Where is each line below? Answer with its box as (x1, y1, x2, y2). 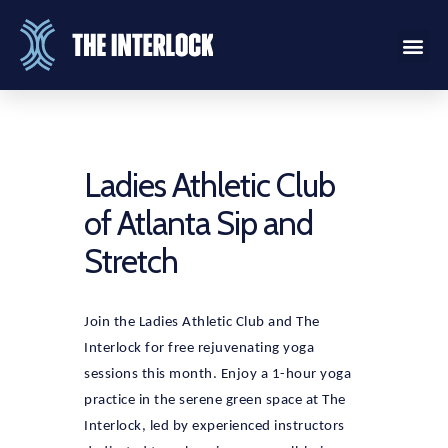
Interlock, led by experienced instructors (84, 419, 345, 434)
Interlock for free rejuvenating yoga (84, 341, 314, 356)
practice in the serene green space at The (84, 393, 346, 408)
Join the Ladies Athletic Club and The (84, 315, 320, 330)
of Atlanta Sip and (84, 203, 313, 243)
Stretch (84, 241, 178, 281)
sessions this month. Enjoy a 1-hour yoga (84, 367, 351, 382)
